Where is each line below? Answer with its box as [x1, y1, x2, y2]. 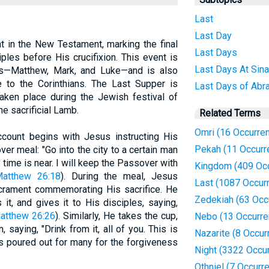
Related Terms [199, 107, 261, 119]
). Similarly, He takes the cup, [55, 210, 178, 222]
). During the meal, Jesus [60, 171, 178, 182]
